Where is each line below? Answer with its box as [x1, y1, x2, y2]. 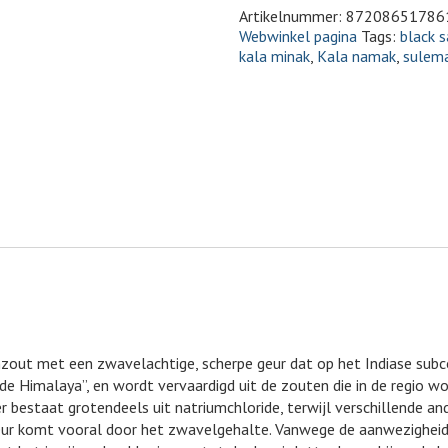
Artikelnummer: [239, 6, 346, 26]
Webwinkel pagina [239, 26, 357, 46]
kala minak [239, 46, 310, 66]
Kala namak [317, 46, 396, 66]
